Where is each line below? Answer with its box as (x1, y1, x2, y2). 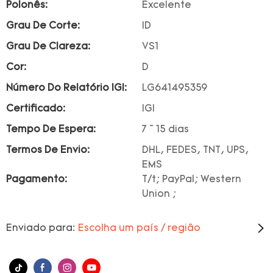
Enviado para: (6, 224, 75, 233)
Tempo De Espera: (6, 125, 96, 135)
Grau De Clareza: (6, 42, 90, 52)
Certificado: (6, 104, 65, 114)
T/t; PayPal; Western (142, 175, 241, 185)
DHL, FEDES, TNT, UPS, (142, 146, 249, 155)
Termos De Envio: (6, 146, 90, 155)
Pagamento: (6, 175, 67, 185)
